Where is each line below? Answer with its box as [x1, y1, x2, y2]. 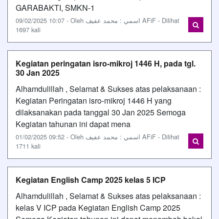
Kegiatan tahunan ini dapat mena [16, 118, 131, 130]
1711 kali [16, 141, 41, 151]
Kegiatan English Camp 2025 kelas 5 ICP [16, 174, 166, 185]
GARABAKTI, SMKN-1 [16, 1, 95, 13]
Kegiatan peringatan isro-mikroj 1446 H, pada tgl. [16, 57, 196, 69]
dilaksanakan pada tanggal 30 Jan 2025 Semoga [16, 106, 186, 118]
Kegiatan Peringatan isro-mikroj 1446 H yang [16, 94, 172, 106]
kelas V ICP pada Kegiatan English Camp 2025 [16, 201, 182, 213]
